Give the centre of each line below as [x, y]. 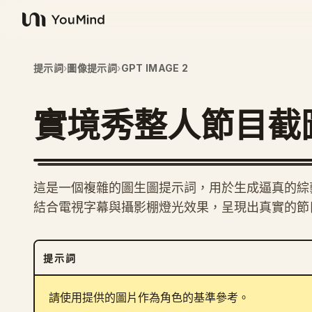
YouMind [45, 27]
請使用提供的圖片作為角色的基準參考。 [149, 298]
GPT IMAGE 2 [155, 68]
